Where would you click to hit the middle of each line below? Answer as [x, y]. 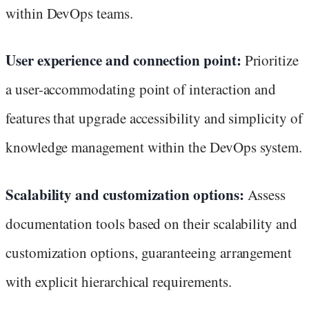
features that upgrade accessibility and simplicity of [154, 118]
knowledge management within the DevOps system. [154, 147]
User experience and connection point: [125, 60]
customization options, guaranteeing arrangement [149, 252]
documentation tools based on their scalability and [151, 223]
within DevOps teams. [69, 13]
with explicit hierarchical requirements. [119, 281]
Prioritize [271, 60]
